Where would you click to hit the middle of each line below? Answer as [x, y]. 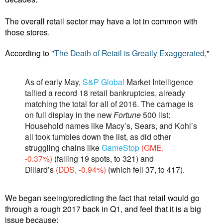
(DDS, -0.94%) [81, 169]
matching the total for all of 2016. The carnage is [109, 103]
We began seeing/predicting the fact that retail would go [102, 198]
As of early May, [54, 81]
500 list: [156, 114]
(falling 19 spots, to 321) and [103, 158]
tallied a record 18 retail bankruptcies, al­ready [105, 92]
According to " [30, 53]
